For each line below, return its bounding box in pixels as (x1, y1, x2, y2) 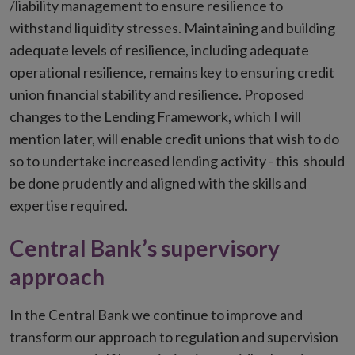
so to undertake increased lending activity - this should (10, 152, 345, 170)
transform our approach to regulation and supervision (10, 328, 338, 346)
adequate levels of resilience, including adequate (10, 41, 309, 59)
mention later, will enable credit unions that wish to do (10, 130, 339, 148)
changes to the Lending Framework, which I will (10, 108, 301, 126)
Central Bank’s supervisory (10, 235, 280, 262)
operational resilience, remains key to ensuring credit (10, 63, 334, 82)
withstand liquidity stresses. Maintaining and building (10, 19, 335, 37)
